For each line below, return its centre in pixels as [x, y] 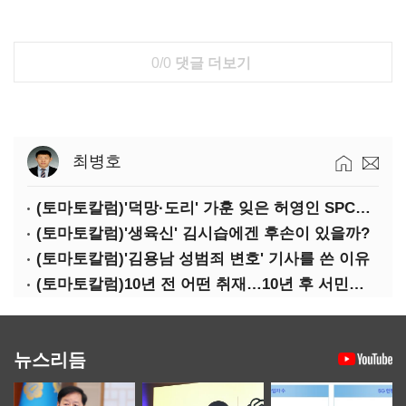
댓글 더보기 [211, 63]
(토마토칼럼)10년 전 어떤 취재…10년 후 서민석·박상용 [357, 284]
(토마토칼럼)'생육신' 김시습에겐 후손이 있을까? [203, 233]
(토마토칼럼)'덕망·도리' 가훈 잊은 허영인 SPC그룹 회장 [363, 208]
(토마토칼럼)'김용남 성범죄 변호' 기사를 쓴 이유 [203, 259]
